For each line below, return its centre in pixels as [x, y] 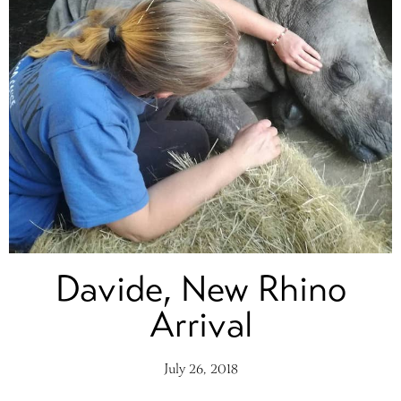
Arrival [200, 325]
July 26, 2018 [200, 370]
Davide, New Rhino [200, 290]
